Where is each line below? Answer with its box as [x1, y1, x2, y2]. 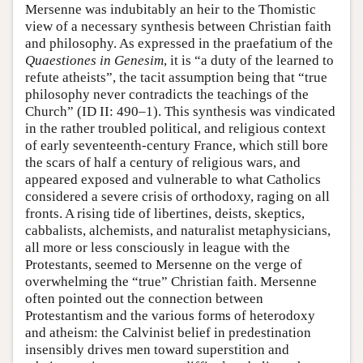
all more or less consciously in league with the [25, 240, 290, 256]
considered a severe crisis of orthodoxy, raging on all [25, 189, 330, 205]
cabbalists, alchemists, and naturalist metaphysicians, [25, 223, 331, 239]
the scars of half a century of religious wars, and [25, 155, 301, 171]
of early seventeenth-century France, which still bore [25, 138, 328, 154]
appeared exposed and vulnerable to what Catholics [25, 172, 321, 188]
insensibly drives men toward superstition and [25, 342, 289, 358]
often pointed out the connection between [25, 291, 263, 307]
